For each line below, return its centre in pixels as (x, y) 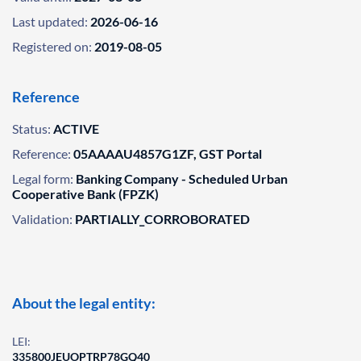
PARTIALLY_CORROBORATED (162, 219)
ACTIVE (76, 129)
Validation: (42, 219)
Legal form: (43, 178)
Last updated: (50, 21)
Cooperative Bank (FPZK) (85, 194)
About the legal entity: (84, 303)
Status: (31, 129)
